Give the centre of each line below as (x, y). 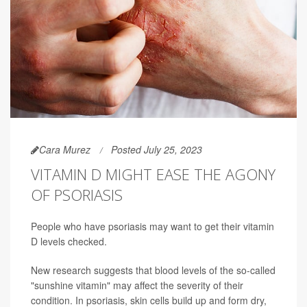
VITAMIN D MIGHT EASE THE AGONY (153, 174)
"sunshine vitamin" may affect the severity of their (137, 285)
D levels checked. (69, 242)
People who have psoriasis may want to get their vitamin (152, 226)
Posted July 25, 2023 (157, 150)
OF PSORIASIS (77, 195)
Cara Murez (65, 150)
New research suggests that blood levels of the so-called (153, 270)
